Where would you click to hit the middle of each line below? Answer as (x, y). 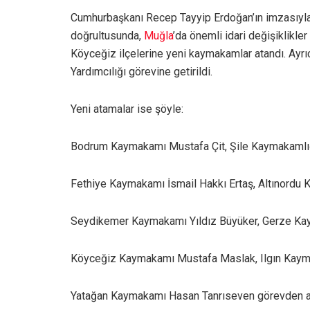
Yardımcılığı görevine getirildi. (142, 71)
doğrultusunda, (107, 35)
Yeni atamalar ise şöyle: (127, 109)
